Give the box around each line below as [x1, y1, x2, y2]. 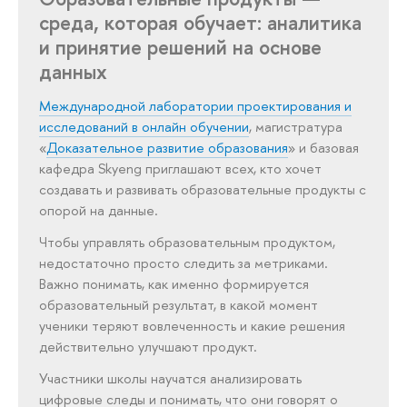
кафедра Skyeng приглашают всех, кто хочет [39, 158, 323, 178]
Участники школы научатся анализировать [39, 369, 303, 389]
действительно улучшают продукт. [39, 336, 258, 356]
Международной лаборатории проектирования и [39, 95, 352, 115]
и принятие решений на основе [39, 33, 323, 62]
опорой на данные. [39, 200, 159, 220]
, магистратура [249, 116, 343, 136]
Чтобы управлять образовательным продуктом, [39, 232, 336, 252]
